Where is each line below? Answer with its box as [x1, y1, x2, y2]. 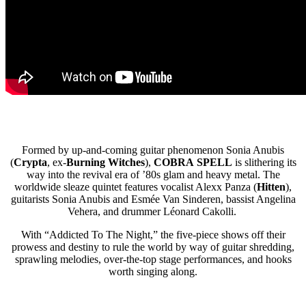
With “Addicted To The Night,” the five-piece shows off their [20, 228, 286, 240]
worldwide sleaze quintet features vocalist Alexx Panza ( [14, 180, 257, 193]
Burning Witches [66, 156, 145, 168]
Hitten [257, 180, 286, 193]
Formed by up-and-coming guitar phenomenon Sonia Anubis [22, 143, 284, 156]
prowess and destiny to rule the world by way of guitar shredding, [12, 240, 294, 253]
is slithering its [232, 156, 296, 168]
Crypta [13, 156, 47, 168]
